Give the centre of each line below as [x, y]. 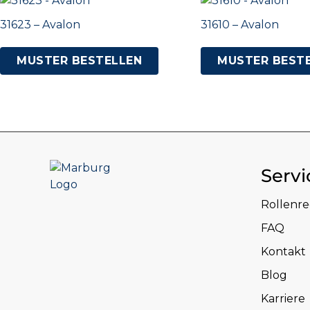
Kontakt [283, 252]
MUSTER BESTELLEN [79, 61]
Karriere [283, 299]
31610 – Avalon [240, 25]
